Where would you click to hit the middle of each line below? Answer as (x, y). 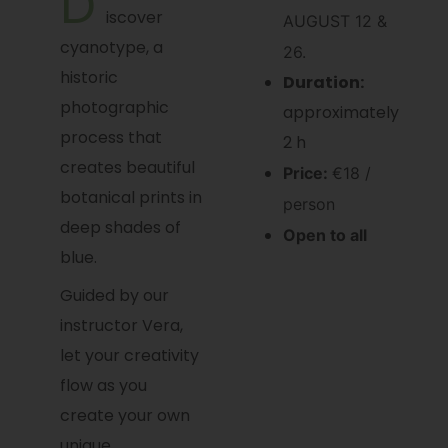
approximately (340, 112)
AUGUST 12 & (334, 20)
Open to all (324, 234)
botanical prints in (130, 198)
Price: (307, 172)
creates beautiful (127, 168)
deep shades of (120, 228)
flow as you (103, 386)
